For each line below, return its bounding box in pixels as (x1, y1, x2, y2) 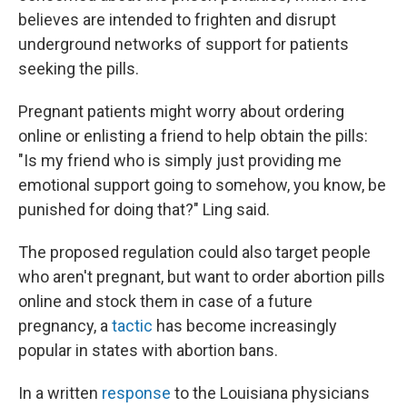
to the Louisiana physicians (171, 383, 370, 402)
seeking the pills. (18, 59, 139, 78)
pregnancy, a (18, 316, 112, 335)
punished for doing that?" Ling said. (18, 200, 270, 219)
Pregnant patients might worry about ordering (18, 102, 344, 121)
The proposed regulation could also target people (18, 243, 371, 262)
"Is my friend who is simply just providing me (18, 151, 342, 170)
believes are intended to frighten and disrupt (18, 10, 336, 29)
